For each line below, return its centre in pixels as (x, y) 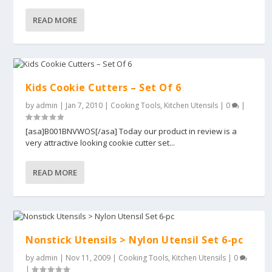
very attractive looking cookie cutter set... (100, 143)
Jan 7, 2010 (84, 106)
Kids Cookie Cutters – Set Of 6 (104, 88)
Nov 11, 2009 (88, 258)
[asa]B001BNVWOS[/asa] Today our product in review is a (131, 131)
